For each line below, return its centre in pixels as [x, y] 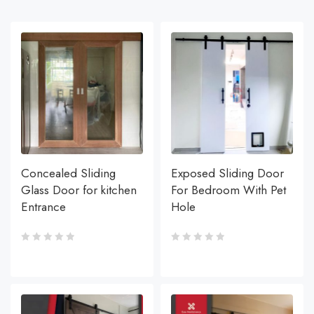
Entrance [43, 207]
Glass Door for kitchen [79, 190]
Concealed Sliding [68, 173]
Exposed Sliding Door [227, 173]
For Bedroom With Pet [228, 190]
